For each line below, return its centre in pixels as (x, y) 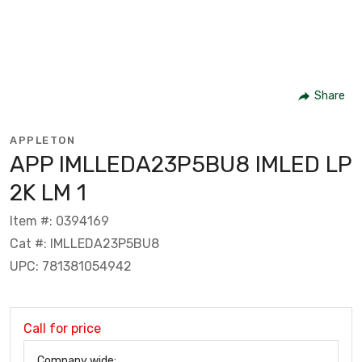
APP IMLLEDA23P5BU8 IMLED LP (181, 164)
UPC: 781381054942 (71, 266)
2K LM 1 (48, 192)
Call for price (62, 328)
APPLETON (42, 140)
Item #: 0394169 (59, 221)
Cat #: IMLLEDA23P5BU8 (84, 243)
